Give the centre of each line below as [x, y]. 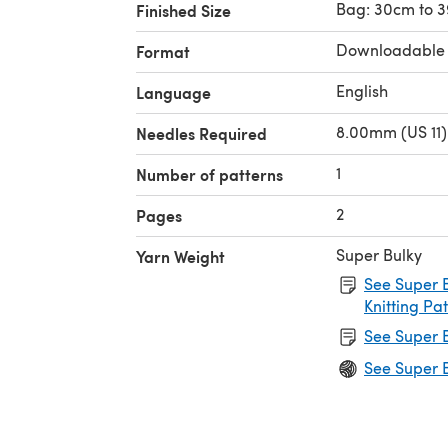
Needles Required [201, 133]
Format [163, 51]
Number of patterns [209, 174]
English [362, 90]
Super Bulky [379, 254]
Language [173, 92]
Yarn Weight [180, 256]
